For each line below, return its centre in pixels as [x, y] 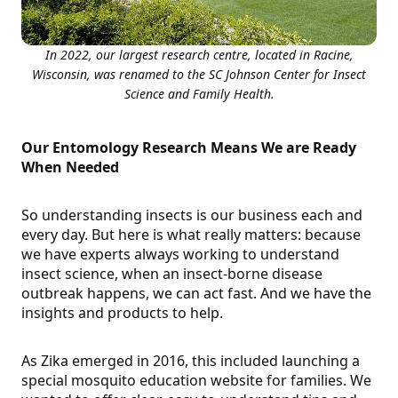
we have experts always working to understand [180, 255]
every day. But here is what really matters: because [191, 235]
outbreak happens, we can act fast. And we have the [196, 294]
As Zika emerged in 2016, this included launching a [191, 361]
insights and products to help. [122, 313]
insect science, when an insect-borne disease [172, 274]
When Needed [70, 167]
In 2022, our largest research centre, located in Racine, [199, 55]
